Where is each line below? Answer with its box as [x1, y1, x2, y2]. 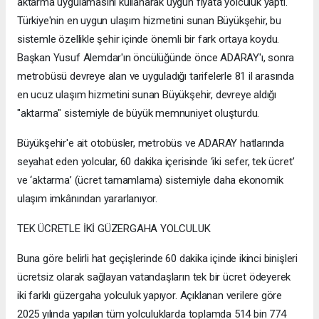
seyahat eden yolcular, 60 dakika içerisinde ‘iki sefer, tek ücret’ [17, 155, 295, 169]
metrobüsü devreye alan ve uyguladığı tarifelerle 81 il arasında [17, 70, 294, 83]
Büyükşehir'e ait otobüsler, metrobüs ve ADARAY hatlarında [17, 137, 285, 150]
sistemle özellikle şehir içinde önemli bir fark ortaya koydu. [17, 33, 280, 46]
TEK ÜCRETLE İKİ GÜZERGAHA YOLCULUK [17, 222, 211, 236]
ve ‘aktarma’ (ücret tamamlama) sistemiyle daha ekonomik [17, 174, 283, 187]
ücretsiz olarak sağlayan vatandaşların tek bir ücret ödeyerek [17, 271, 291, 284]
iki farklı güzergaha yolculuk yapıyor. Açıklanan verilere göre [17, 289, 283, 303]
